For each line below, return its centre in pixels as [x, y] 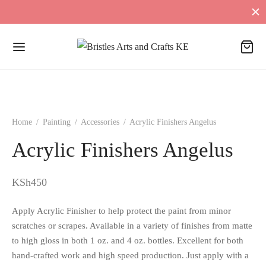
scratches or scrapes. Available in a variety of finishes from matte [132, 225]
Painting [57, 122]
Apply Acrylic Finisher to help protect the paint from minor [121, 210]
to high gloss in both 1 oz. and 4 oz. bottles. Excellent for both [128, 240]
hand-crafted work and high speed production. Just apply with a [130, 255]
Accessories [100, 122]
